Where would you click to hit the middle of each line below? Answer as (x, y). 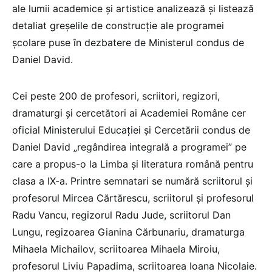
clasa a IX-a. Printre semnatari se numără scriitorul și (132, 181)
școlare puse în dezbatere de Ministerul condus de (128, 43)
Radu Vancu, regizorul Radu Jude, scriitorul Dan (121, 215)
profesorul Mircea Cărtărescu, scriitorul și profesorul (133, 198)
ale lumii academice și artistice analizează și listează (133, 9)
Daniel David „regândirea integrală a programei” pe (129, 147)
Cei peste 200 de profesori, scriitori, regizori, (116, 96)
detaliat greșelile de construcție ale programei (118, 26)
